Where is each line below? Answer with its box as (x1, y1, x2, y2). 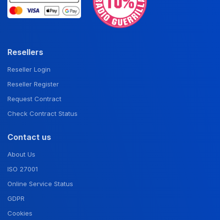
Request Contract (7, 95, 61, 103)
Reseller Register (7, 80, 59, 88)
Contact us (7, 133, 51, 142)
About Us (7, 150, 35, 159)
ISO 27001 (7, 165, 38, 173)
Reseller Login (7, 65, 51, 74)
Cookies (7, 209, 32, 218)
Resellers (7, 48, 43, 57)
